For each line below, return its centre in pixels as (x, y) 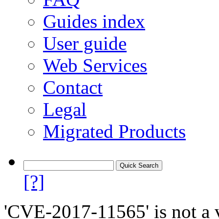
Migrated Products (114, 131)
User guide (85, 43)
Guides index (94, 21)
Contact (73, 87)
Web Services (95, 65)
